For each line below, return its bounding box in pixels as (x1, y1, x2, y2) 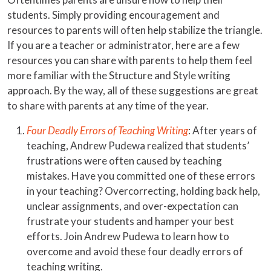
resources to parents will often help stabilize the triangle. (7, 24, 263, 37)
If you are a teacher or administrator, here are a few (7, 39, 240, 52)
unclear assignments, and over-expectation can (27, 200, 238, 213)
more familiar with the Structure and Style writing (7, 69, 230, 82)
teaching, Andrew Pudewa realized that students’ (27, 139, 249, 152)
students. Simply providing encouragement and (7, 8, 220, 22)
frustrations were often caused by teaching (27, 154, 222, 168)
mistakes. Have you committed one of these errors (27, 169, 255, 183)
